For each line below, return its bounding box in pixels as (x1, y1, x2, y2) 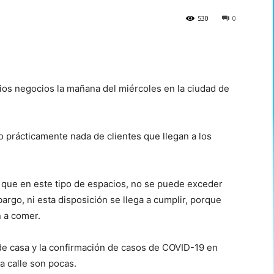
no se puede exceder (131, 177, 223, 190)
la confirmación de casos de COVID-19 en (39, 241, 218, 253)
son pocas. (28, 257, 79, 269)
